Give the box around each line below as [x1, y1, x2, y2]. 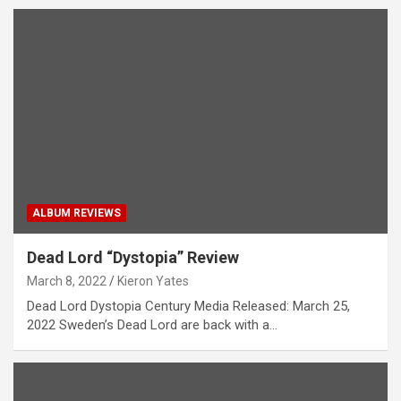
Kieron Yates [117, 273, 189, 288]
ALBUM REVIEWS [32, 206, 121, 219]
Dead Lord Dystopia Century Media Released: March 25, [27, 297, 350, 314]
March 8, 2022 [27, 273, 107, 288]
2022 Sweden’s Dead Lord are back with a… [27, 316, 277, 333]
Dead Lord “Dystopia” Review [27, 247, 239, 267]
